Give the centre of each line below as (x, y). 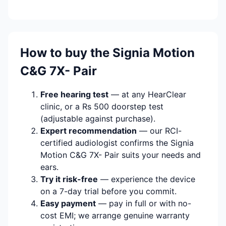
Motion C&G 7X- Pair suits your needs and (121, 155)
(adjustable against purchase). (98, 119)
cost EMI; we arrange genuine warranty (115, 216)
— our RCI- (159, 131)
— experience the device (147, 179)
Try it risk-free (69, 179)
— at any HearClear (147, 95)
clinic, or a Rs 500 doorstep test (102, 107)
